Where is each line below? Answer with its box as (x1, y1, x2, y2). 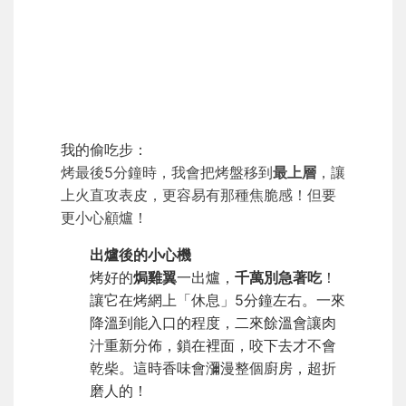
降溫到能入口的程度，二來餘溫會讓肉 (90, 314, 336, 333)
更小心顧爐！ (61, 208, 148, 227)
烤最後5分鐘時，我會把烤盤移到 (61, 163, 273, 182)
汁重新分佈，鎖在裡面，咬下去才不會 (90, 336, 336, 355)
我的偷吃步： (61, 140, 148, 159)
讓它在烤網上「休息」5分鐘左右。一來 (90, 291, 345, 310)
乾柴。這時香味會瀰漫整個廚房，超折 (90, 359, 336, 378)
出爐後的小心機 (90, 246, 191, 265)
